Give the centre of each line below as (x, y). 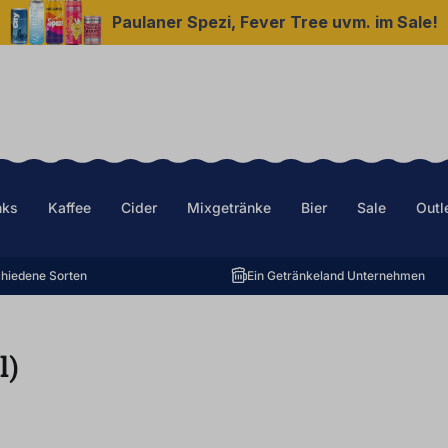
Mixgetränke (229, 207)
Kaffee (69, 207)
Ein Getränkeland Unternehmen (336, 275)
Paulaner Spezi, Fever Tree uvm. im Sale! (275, 22)
